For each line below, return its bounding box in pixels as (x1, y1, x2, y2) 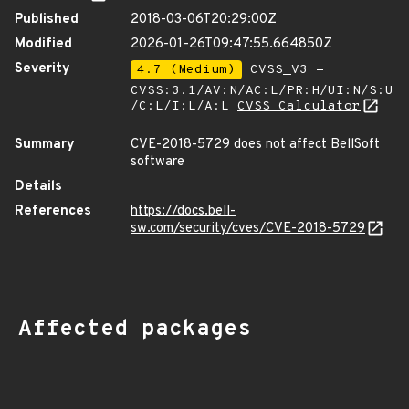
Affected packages (18, 316, 251, 343)
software (131, 153, 184, 171)
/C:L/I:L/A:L (131, 99, 237, 114)
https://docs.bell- (131, 203, 236, 220)
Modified (15, 36, 72, 53)
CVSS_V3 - (242, 62, 324, 78)
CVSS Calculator (237, 99, 361, 114)
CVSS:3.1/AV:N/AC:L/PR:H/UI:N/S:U (131, 83, 393, 99)
